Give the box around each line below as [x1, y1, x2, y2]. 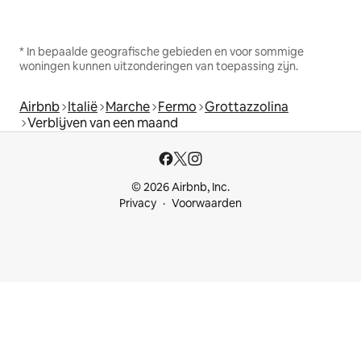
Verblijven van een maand [27, 114, 178, 131]
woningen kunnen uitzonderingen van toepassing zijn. [19, 58, 298, 73]
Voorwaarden [172, 196, 242, 210]
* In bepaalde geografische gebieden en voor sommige [19, 44, 304, 59]
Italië [68, 98, 98, 115]
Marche [106, 98, 150, 115]
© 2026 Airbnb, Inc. [131, 180, 230, 194]
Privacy [119, 196, 156, 210]
